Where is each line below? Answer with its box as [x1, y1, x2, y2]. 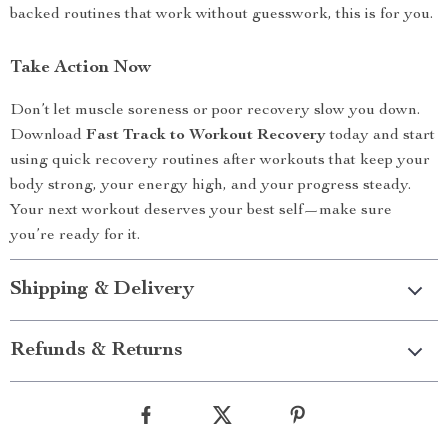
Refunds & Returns [10, 341, 183, 361]
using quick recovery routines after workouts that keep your [10, 153, 430, 169]
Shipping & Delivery [10, 280, 194, 300]
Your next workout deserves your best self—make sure [10, 203, 392, 219]
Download [10, 128, 86, 144]
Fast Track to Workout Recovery [86, 128, 326, 144]
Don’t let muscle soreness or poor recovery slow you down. [10, 103, 420, 119]
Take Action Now [10, 59, 151, 77]
